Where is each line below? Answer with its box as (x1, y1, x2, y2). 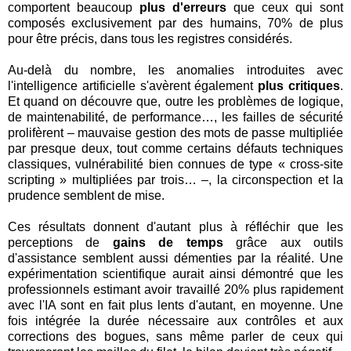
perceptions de (8, 235, 113, 249)
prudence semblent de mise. (8, 188, 165, 202)
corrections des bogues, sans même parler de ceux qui (8, 329, 343, 343)
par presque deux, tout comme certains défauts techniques (8, 141, 343, 155)
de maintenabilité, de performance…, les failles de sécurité (8, 110, 343, 124)
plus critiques (258, 78, 341, 92)
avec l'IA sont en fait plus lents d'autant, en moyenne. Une (8, 298, 343, 312)
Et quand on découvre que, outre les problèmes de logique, (8, 94, 343, 108)
